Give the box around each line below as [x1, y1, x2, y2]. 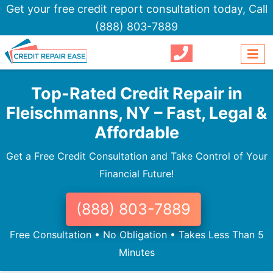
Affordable [94, 122, 179, 143]
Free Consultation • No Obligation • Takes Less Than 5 [9, 229, 264, 241]
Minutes [118, 246, 155, 259]
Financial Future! [99, 168, 174, 180]
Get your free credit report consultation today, [5, 2, 249, 15]
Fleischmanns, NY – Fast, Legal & [6, 103, 267, 124]
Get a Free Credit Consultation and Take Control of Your [5, 150, 268, 163]
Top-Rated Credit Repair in [30, 83, 243, 104]
